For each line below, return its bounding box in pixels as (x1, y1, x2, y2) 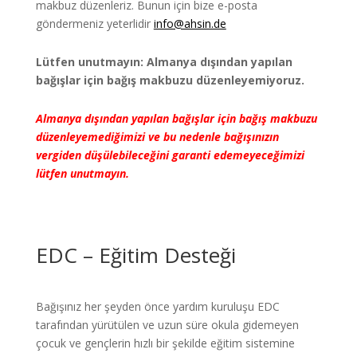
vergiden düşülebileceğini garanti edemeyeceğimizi (35, 147, 304, 163)
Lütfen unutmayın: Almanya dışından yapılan (35, 54, 292, 69)
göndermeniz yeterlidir (35, 16, 154, 31)
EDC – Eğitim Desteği (35, 241, 236, 269)
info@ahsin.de (153, 16, 226, 31)
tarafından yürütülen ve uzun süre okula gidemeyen (35, 317, 299, 332)
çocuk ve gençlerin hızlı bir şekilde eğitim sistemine (35, 335, 295, 351)
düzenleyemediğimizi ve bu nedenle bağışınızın (35, 129, 279, 144)
